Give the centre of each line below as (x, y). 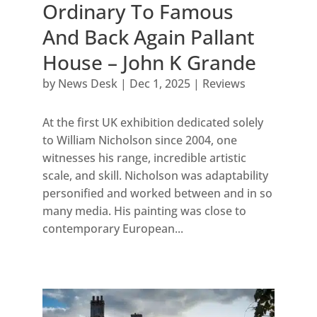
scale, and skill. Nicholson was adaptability (155, 176)
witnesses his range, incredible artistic (144, 158)
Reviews (224, 84)
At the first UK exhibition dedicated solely (152, 123)
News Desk (87, 84)
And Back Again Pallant (148, 37)
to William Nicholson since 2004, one (139, 140)
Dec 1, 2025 (160, 84)
